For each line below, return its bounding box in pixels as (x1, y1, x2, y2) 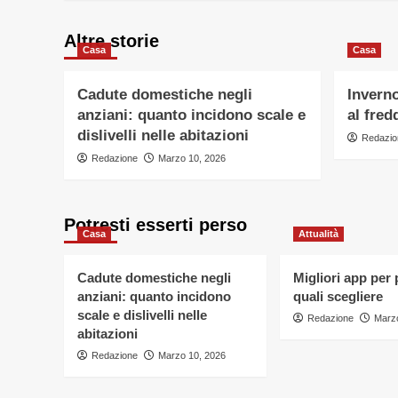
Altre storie (64, 31, 159, 52)
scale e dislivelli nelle (77, 307, 207, 323)
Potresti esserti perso (64, 215, 247, 235)
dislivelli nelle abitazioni (77, 127, 249, 145)
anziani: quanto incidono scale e (77, 107, 306, 124)
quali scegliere (293, 289, 383, 305)
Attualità (298, 228, 338, 240)
